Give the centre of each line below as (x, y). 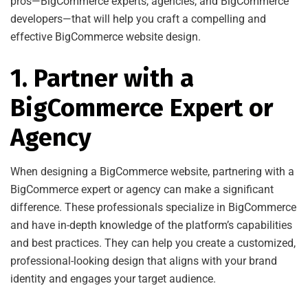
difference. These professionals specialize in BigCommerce (153, 207)
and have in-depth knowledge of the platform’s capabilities (151, 225)
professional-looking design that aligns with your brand (144, 261)
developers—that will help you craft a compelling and (138, 19)
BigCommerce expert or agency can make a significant (142, 189)
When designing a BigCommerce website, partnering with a (152, 171)
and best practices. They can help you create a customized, (153, 243)
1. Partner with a (102, 78)
